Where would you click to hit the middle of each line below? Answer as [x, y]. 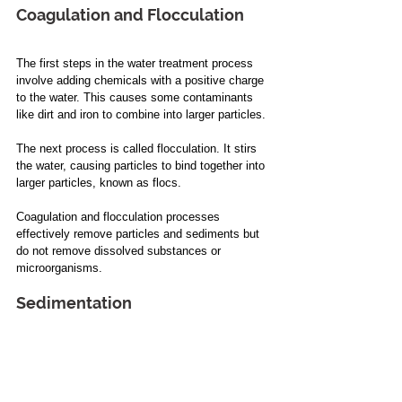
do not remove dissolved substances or [120, 251]
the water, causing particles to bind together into [142, 166]
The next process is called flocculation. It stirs [138, 149]
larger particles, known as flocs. [99, 183]
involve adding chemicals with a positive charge [142, 81]
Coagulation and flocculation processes [120, 217]
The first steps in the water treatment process [136, 64]
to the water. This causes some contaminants [136, 98]
